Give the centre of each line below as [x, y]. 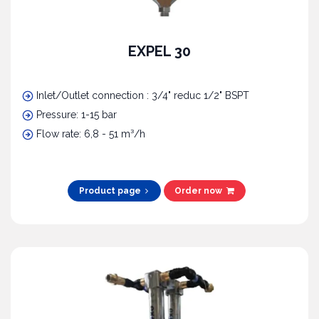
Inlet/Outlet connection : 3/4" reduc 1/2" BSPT [143, 96]
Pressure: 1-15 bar [78, 115]
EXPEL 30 [159, 52]
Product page [111, 191]
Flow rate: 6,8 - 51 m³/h [91, 134]
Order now [201, 191]
